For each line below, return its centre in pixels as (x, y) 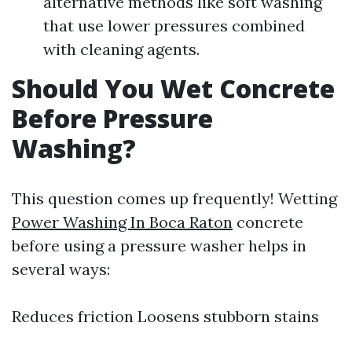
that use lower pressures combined (174, 26)
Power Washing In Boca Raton (122, 222)
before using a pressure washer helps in (159, 246)
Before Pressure (112, 118)
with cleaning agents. (121, 49)
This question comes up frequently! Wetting (174, 198)
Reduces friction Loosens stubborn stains (165, 316)
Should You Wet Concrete (173, 88)
